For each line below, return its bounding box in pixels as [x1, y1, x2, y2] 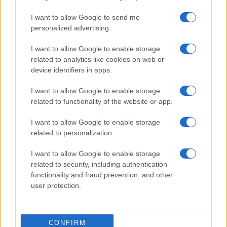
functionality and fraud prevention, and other [31, 170, 173, 179]
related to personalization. [31, 128, 114, 137]
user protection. [31, 181, 81, 190]
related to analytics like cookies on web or [31, 55, 164, 63]
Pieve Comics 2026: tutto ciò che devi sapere [8, 111, 184, 122]
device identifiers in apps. [31, 65, 112, 74]
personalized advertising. [31, 23, 111, 32]
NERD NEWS [17, 157, 53, 164]
